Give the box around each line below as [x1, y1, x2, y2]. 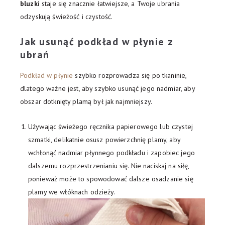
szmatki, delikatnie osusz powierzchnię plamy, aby [28, 135, 180, 144]
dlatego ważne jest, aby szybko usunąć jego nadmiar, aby [20, 84, 195, 93]
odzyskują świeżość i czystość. [20, 12, 113, 21]
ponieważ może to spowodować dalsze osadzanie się [28, 174, 193, 183]
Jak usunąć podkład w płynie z [20, 35, 173, 48]
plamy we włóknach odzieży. [28, 187, 116, 196]
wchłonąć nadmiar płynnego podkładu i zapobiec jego [28, 148, 195, 157]
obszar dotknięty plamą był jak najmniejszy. [20, 97, 153, 106]
